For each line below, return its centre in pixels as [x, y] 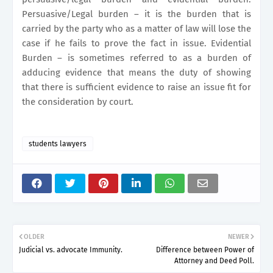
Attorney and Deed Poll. [214, 261]
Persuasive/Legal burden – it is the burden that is [136, 14]
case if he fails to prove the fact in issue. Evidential [136, 44]
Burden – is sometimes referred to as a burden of [136, 58]
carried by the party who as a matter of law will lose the [136, 29]
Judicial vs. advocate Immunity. [71, 250]
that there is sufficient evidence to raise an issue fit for [136, 87]
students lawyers [58, 144]
